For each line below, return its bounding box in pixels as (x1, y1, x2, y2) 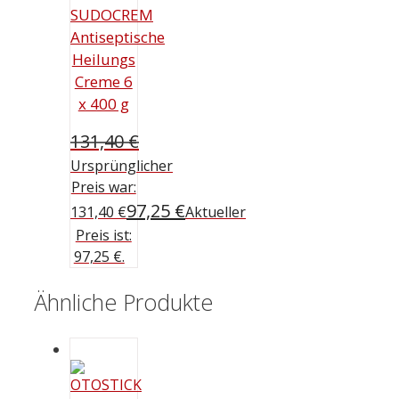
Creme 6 (74, 71, 133, 93)
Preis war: (70, 176, 136, 197)
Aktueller (185, 201, 246, 222)
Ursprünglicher (70, 155, 173, 175)
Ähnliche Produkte (34, 287, 213, 318)
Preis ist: (75, 224, 132, 245)
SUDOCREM (70, 4, 153, 26)
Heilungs (71, 49, 135, 70)
